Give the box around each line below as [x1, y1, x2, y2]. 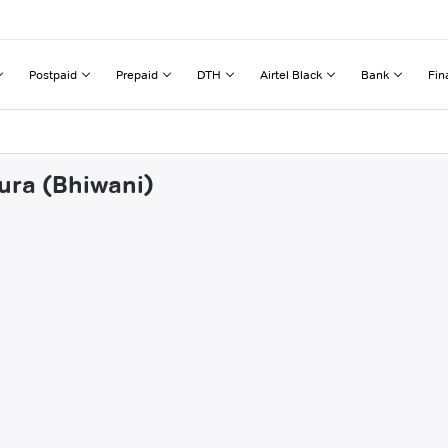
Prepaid [116, 66, 158, 82]
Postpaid [29, 66, 77, 82]
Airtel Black [260, 66, 322, 82]
